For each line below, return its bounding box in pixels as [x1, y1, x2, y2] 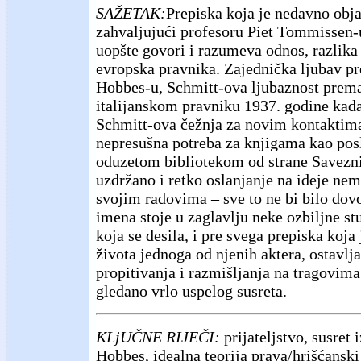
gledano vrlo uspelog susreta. [96, 282, 287, 301]
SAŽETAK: [96, 4, 166, 23]
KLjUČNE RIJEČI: [96, 328, 220, 346]
